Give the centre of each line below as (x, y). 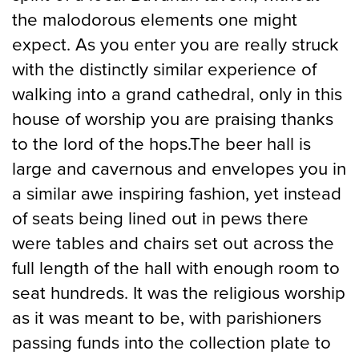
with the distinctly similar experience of (164, 69)
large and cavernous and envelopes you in (179, 168)
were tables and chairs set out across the (173, 243)
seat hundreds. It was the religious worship (179, 292)
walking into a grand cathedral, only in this (177, 94)
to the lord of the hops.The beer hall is (161, 143)
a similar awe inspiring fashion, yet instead (177, 193)
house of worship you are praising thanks (173, 119)
